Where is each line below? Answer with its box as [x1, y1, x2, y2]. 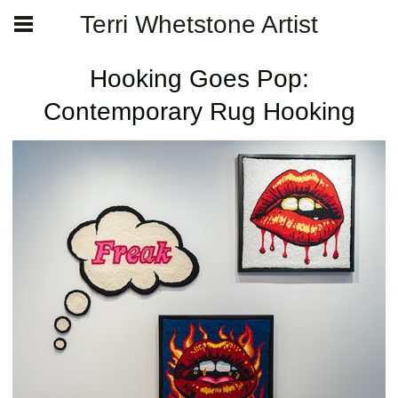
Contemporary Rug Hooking [43, 98, 355, 125]
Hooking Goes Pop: [89, 65, 309, 92]
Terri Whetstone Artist [80, 11, 318, 38]
